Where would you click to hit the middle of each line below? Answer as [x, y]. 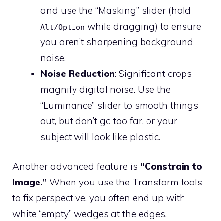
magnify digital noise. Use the [106, 89]
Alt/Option [63, 27]
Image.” [30, 182]
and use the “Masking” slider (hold [116, 10]
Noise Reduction [78, 73]
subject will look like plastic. [100, 136]
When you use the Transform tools [125, 182]
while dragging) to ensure [143, 26]
